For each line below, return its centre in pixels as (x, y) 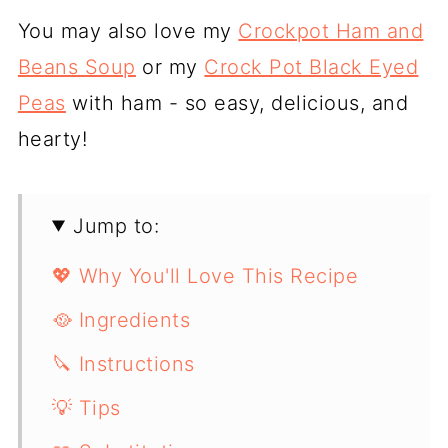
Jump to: (116, 225)
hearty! (52, 138)
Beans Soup (76, 66)
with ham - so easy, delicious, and (237, 102)
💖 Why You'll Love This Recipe (205, 275)
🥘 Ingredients (121, 319)
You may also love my (128, 30)
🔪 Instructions (123, 363)
